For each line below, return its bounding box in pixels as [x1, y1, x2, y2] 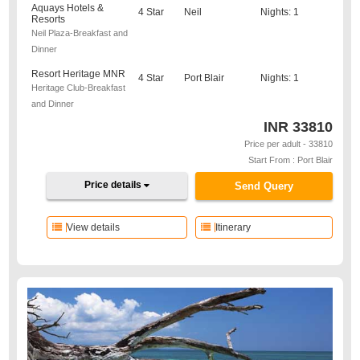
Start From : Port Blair [247, 155, 333, 165]
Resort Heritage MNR [31, 68, 126, 80]
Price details [84, 179, 145, 190]
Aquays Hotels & [31, 2, 104, 14]
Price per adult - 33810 [243, 139, 333, 149]
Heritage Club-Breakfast [31, 83, 126, 92]
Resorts [31, 14, 66, 25]
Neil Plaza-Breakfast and [31, 28, 129, 38]
